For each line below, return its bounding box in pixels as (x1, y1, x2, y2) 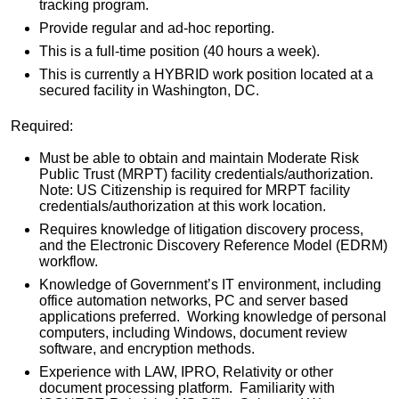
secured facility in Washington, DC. (39, 83, 259, 99)
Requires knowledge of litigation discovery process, (39, 221, 363, 237)
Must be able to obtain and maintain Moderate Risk (39, 150, 359, 166)
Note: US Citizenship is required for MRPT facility (39, 182, 350, 198)
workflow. (39, 253, 102, 269)
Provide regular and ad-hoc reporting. (39, 20, 274, 37)
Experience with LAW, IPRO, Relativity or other (39, 363, 333, 379)
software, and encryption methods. (39, 340, 258, 356)
